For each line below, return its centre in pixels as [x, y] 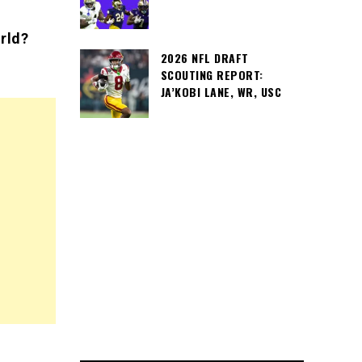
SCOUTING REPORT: [212, 75]
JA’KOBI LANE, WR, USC [221, 92]
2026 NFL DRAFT [204, 58]
